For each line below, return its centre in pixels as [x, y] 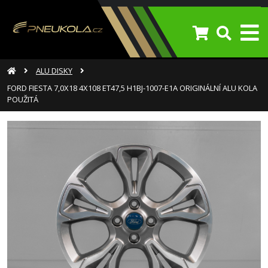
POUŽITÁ [23, 99]
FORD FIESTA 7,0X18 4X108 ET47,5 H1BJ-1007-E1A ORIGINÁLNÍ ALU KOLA [132, 88]
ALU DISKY [54, 71]
